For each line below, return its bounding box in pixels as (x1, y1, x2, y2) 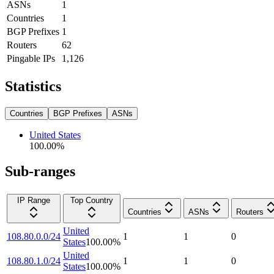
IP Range (17, 196, 50, 206)
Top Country (70, 196, 113, 206)
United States (29, 129, 81, 140)
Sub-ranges (5, 163, 75, 180)
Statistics (5, 78, 61, 94)
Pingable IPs (7, 53, 55, 64)
